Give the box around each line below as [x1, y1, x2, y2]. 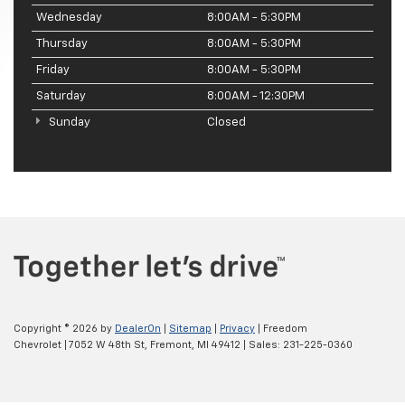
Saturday [36, 90, 86, 103]
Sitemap [169, 323, 212, 334]
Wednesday [36, 12, 102, 24]
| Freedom [255, 323, 307, 334]
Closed [207, 117, 246, 129]
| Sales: [240, 339, 283, 350]
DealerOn [115, 323, 161, 334]
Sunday [45, 117, 90, 129]
